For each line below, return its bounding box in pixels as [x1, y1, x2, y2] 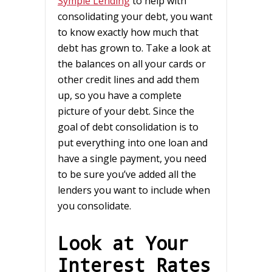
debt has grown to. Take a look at [58, 41, 211, 55]
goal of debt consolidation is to [58, 120, 199, 134]
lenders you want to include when [58, 183, 210, 197]
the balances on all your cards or [58, 56, 206, 70]
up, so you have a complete [58, 88, 182, 102]
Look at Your [58, 230, 189, 255]
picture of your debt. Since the [58, 104, 194, 118]
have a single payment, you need [58, 151, 206, 165]
